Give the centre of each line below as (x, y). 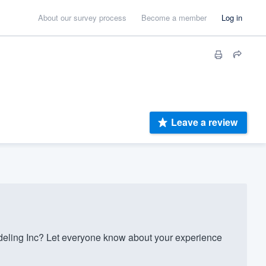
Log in (232, 18)
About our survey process (82, 18)
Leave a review (204, 122)
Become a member (174, 18)
